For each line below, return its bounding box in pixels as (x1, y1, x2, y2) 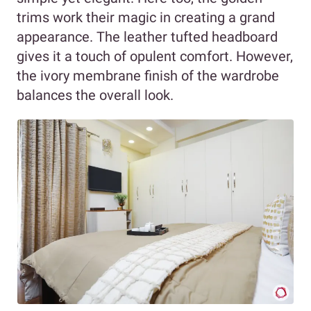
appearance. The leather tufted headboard (17, 28, 278, 46)
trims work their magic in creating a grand (17, 9, 275, 26)
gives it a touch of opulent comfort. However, (17, 48, 293, 65)
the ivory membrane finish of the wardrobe (17, 67, 279, 85)
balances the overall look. (17, 87, 174, 104)
